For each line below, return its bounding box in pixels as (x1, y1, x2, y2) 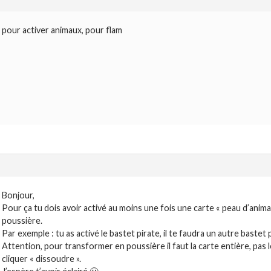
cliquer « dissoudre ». (2, 253, 81, 264)
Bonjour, (2, 190, 34, 201)
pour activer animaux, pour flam (2, 25, 122, 36)
